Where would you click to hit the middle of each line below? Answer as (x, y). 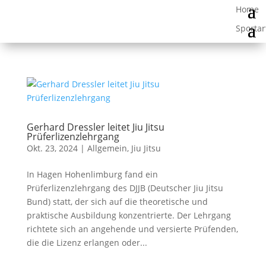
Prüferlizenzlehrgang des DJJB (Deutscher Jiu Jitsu (125, 188)
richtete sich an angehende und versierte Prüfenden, (132, 229)
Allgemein (107, 148)
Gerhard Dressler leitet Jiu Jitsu (95, 127)
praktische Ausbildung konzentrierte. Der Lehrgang (129, 215)
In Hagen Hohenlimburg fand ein (92, 174)
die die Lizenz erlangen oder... (87, 243)
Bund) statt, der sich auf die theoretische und (117, 202)
